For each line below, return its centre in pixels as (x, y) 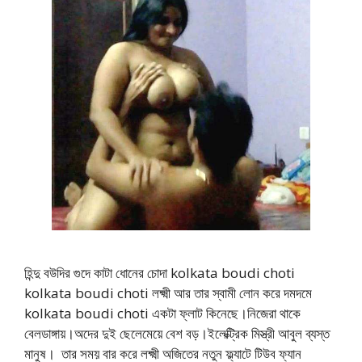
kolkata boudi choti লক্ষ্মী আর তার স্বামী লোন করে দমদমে (168, 293)
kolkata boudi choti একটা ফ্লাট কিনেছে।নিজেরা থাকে (162, 313)
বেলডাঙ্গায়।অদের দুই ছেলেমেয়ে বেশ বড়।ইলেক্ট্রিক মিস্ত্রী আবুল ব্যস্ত (177, 333)
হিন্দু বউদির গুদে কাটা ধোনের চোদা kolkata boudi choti (160, 272)
